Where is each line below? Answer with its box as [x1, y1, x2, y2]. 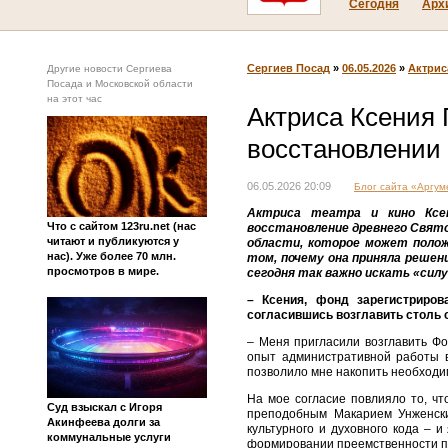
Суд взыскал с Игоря [47, 400, 162, 413]
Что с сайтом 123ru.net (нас [47, 219, 196, 232]
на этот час [47, 93, 102, 104]
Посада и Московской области [47, 78, 193, 89]
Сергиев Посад [247, 62, 330, 74]
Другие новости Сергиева [47, 63, 172, 74]
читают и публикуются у [47, 234, 179, 247]
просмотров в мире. [47, 264, 159, 277]
